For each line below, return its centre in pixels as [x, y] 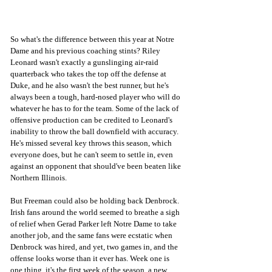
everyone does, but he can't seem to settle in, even [93, 154]
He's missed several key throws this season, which [92, 143]
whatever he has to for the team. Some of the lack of [95, 108]
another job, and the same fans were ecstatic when [92, 235]
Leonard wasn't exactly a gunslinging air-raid [85, 62]
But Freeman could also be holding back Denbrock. [96, 200]
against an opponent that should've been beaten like [97, 166]
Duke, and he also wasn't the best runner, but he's [90, 85]
